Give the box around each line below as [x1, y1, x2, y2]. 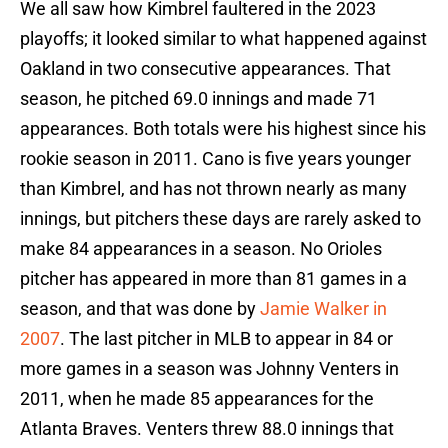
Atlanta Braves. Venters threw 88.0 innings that [20, 418, 394, 440]
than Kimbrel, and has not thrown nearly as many [20, 178, 407, 200]
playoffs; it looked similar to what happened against [20, 28, 427, 50]
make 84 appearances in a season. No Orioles [20, 238, 382, 260]
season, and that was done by [20, 298, 260, 320]
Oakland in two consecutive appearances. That [20, 58, 391, 80]
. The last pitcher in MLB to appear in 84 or [60, 328, 393, 350]
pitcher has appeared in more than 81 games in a [20, 268, 407, 290]
